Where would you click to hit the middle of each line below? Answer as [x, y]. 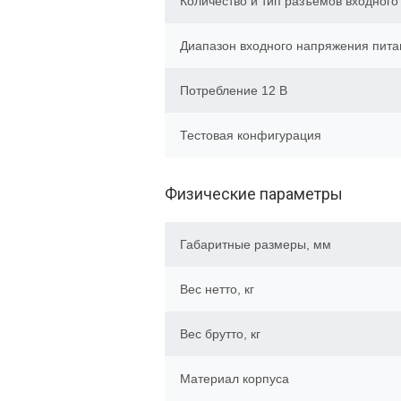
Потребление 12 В [234, 90]
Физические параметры [254, 194]
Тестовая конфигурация [251, 135]
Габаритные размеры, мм [256, 244]
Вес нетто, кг [217, 289]
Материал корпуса [235, 379]
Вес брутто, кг [220, 334]
